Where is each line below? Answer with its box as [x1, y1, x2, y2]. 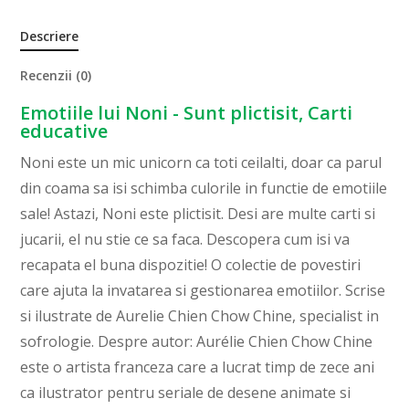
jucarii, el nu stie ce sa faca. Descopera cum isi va [20, 229, 351, 250]
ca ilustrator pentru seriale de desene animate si [20, 383, 351, 404]
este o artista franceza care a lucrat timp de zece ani [20, 357, 375, 378]
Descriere [20, 27, 79, 46]
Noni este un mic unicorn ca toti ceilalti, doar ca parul [20, 152, 383, 173]
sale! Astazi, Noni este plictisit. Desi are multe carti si [20, 204, 376, 225]
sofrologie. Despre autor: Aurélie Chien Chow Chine [20, 331, 373, 352]
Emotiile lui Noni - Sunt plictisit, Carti [20, 100, 353, 126]
